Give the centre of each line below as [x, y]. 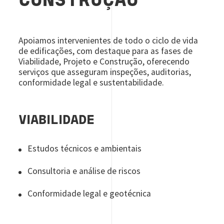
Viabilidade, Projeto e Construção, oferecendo [104, 61]
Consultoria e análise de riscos [84, 171]
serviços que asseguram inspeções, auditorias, [105, 72]
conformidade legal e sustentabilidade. [91, 82]
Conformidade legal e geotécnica [89, 193]
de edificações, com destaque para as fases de [106, 51]
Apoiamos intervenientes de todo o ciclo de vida [108, 40]
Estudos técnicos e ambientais [85, 148]
